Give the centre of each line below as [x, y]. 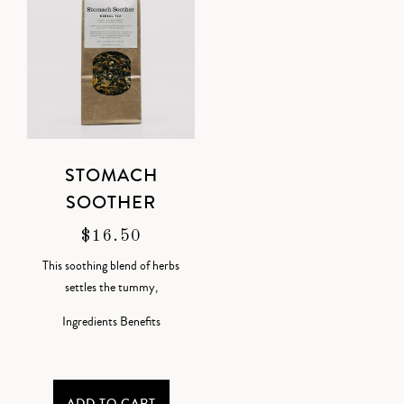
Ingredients [89, 322]
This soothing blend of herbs [111, 266]
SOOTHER [111, 203]
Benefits [140, 322]
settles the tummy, [111, 288]
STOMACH [111, 176]
